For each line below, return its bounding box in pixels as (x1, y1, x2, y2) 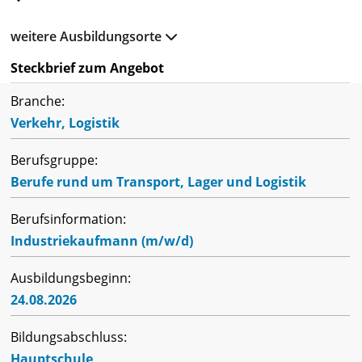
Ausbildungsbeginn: (11, 268, 131, 287)
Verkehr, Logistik (11, 113, 120, 132)
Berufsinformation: (11, 209, 126, 228)
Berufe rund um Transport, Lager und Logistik (11, 172, 306, 191)
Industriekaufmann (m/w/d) (11, 231, 193, 250)
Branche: (11, 91, 65, 110)
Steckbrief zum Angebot (11, 58, 164, 77)
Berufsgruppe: (11, 150, 98, 169)
